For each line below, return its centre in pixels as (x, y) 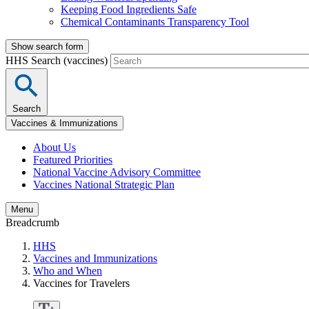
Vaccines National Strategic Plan (104, 185)
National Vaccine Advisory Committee (117, 172)
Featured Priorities (73, 160)
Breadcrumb (32, 223)
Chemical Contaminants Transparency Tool (155, 22)
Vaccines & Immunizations (64, 123)
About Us (54, 148)
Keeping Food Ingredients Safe (129, 10)
